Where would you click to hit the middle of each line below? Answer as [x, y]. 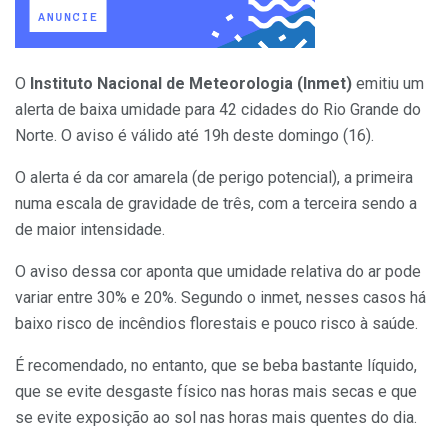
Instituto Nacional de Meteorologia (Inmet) [189, 83]
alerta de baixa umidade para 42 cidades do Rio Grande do [218, 109]
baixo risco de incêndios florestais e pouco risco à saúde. [216, 323]
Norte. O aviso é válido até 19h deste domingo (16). [194, 135]
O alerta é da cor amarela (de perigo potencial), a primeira [214, 177]
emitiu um [388, 83]
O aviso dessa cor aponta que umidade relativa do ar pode [218, 271]
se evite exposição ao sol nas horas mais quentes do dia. [216, 417]
